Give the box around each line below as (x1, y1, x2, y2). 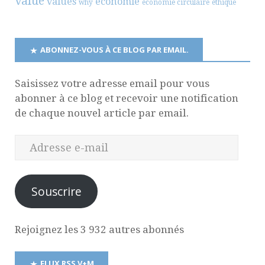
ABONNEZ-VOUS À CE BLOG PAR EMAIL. (40, 44, 189, 55)
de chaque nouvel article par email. (15, 107, 189, 119)
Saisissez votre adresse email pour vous (15, 77, 209, 90)
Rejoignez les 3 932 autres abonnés (15, 223, 184, 235)
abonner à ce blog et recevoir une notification (15, 92, 238, 105)
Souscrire (31, 183, 82, 200)
